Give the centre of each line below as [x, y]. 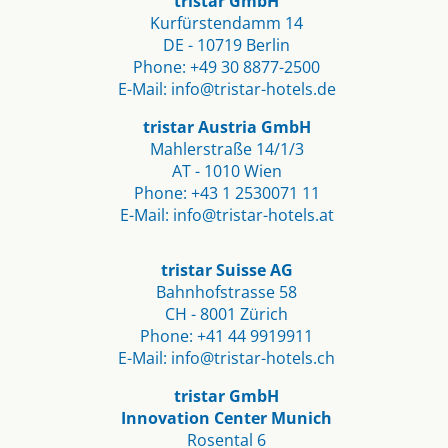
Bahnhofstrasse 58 [226, 292]
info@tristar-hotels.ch [253, 358]
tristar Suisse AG [226, 270]
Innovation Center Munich [226, 418]
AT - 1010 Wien [226, 171]
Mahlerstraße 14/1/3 [226, 149]
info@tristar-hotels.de [253, 89]
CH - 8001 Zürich [226, 314]
